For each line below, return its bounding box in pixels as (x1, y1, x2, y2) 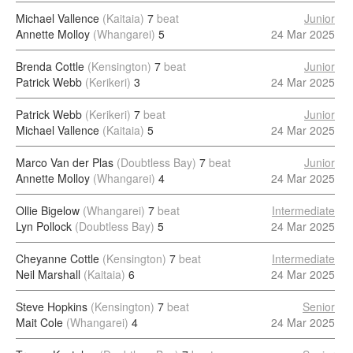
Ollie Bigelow (16, 203, 80, 218)
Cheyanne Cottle (16, 251, 99, 266)
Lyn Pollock (16, 218, 72, 234)
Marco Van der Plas (16, 154, 113, 170)
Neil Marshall (16, 266, 80, 282)
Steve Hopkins (16, 299, 87, 314)
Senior (303, 299, 335, 314)
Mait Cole (16, 314, 63, 330)
